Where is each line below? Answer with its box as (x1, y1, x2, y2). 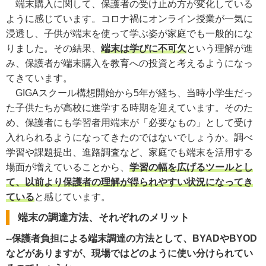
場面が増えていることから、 (6, 161, 129, 172)
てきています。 (6, 72, 72, 83)
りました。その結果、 (6, 43, 101, 53)
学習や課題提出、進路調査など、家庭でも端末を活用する (6, 147, 253, 157)
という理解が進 (186, 43, 253, 53)
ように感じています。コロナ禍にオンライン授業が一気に (6, 13, 253, 24)
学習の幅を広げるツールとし (129, 161, 253, 172)
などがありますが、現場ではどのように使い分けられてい (6, 248, 253, 258)
